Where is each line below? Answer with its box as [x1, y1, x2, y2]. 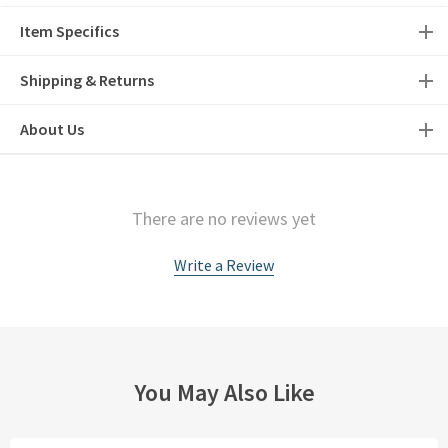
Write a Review [174, 255, 274, 276]
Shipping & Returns [20, 70, 154, 91]
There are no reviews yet [132, 207, 316, 231]
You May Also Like [133, 377, 315, 409]
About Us [20, 119, 84, 140]
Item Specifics [20, 21, 119, 42]
